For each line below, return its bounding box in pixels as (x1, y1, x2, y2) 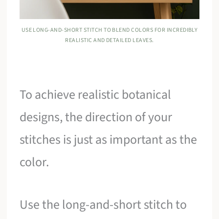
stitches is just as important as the (20, 130, 197, 149)
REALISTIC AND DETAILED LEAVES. (65, 36, 154, 44)
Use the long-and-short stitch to (20, 196, 187, 214)
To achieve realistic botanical (20, 85, 172, 104)
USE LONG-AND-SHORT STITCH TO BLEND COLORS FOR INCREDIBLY (21, 25, 198, 34)
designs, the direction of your (20, 108, 173, 126)
